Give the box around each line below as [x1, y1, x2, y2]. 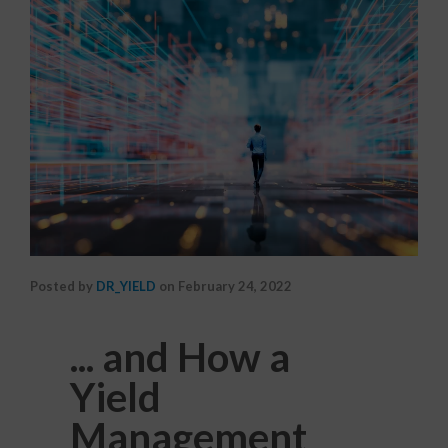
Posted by [30, 277, 96, 294]
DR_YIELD [96, 277, 156, 294]
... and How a [70, 332, 290, 381]
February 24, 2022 [178, 277, 292, 294]
